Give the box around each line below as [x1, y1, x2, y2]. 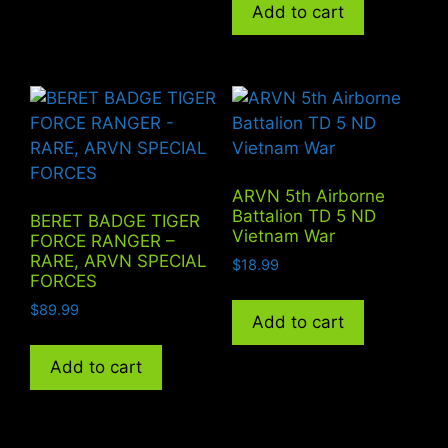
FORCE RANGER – [30, 231, 175, 252]
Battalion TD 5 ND [231, 206, 376, 227]
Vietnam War [231, 226, 335, 247]
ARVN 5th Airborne [231, 186, 385, 207]
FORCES [30, 271, 97, 292]
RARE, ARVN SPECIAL [30, 251, 207, 272]
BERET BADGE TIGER [30, 211, 200, 232]
